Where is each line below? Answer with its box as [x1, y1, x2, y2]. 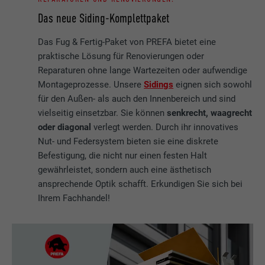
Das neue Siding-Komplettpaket [38, 11, 170, 26]
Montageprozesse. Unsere [38, 79, 144, 90]
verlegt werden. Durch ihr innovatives [91, 121, 239, 132]
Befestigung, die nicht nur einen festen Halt [38, 150, 208, 161]
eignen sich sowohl [173, 79, 253, 90]
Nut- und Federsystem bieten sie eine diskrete [38, 135, 219, 147]
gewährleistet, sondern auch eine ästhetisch [38, 164, 212, 175]
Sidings [144, 79, 174, 90]
